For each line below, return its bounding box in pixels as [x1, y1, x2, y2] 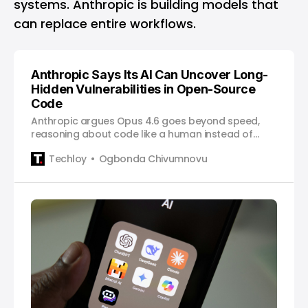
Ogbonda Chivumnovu [98, 151, 208, 166]
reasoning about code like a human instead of [31, 127, 253, 142]
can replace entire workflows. [14, 15, 196, 33]
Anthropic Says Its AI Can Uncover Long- [31, 67, 268, 82]
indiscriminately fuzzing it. [31, 140, 151, 155]
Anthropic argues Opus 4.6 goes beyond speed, [31, 114, 260, 129]
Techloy [49, 151, 87, 166]
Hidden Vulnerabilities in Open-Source [31, 82, 256, 97]
